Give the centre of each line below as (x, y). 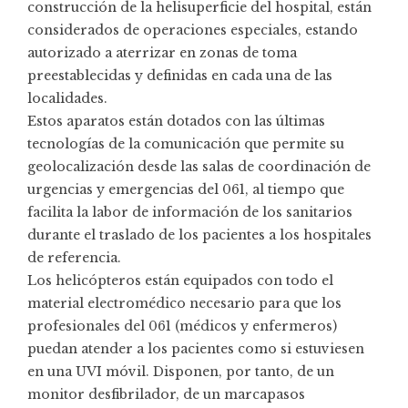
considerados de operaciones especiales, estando (193, 30)
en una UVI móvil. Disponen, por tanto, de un (181, 371)
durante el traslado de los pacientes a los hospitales (199, 235)
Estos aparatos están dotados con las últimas (176, 121)
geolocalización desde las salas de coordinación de (199, 166)
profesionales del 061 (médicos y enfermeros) (182, 326)
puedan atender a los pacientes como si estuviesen (196, 348)
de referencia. (74, 257)
